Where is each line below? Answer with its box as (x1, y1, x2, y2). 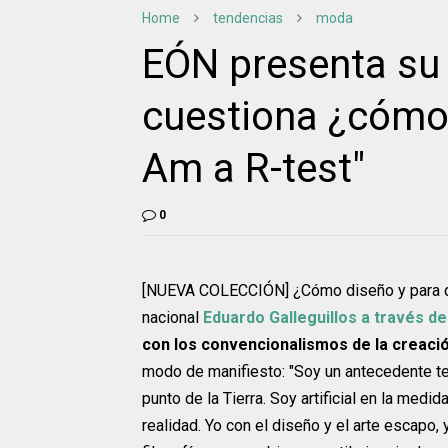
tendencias (213, 10, 283, 26)
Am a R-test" (142, 145, 365, 192)
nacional (142, 308, 203, 327)
